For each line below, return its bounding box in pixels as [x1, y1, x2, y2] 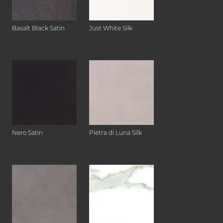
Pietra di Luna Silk [89, 129, 142, 137]
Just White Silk [89, 24, 132, 32]
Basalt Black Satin [12, 24, 65, 32]
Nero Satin [12, 129, 43, 137]
